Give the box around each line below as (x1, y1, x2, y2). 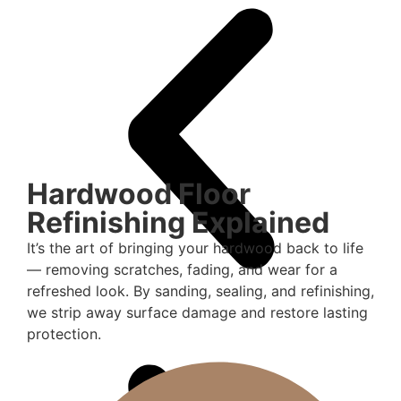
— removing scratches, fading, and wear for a (27, 260, 337, 278)
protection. (27, 324, 101, 343)
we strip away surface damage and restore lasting (27, 303, 368, 321)
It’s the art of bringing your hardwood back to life (27, 238, 363, 257)
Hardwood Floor (27, 175, 251, 211)
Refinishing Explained (27, 204, 329, 240)
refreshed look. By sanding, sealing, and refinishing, (27, 281, 374, 300)
